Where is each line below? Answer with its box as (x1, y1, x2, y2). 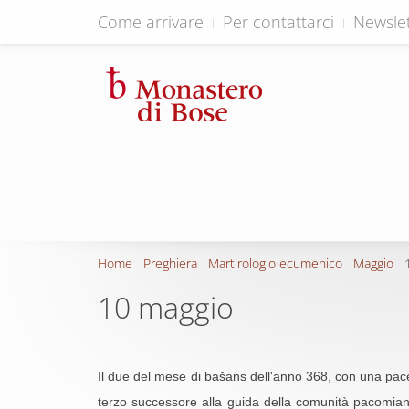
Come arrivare (98, 11, 204, 33)
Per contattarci (223, 11, 334, 33)
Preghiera (143, 255, 197, 272)
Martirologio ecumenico (208, 255, 342, 272)
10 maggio (98, 288, 234, 327)
